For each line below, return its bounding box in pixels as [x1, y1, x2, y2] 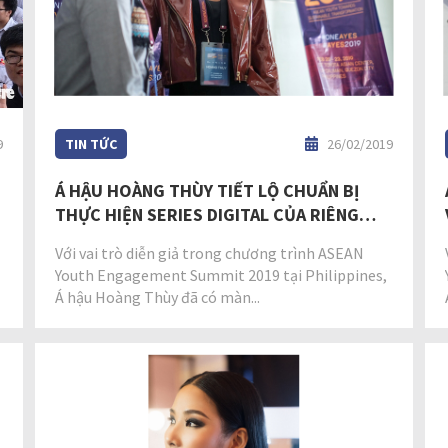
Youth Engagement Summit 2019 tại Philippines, [55, 264, 388, 285]
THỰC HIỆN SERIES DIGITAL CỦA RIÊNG [55, 202, 360, 226]
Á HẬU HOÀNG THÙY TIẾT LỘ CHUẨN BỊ [55, 178, 360, 202]
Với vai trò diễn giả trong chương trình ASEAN [55, 242, 365, 263]
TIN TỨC [65, 134, 118, 153]
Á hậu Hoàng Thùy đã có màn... [55, 286, 261, 307]
